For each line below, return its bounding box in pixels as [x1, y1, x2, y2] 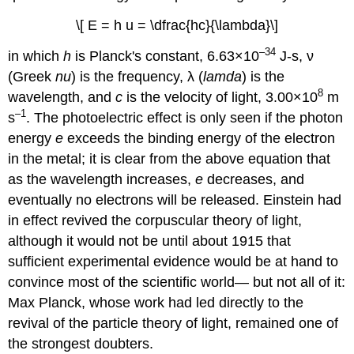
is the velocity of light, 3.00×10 [122, 88, 318, 105]
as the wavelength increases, [8, 171, 196, 187]
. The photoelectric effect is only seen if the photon [26, 109, 344, 126]
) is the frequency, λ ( [71, 68, 204, 85]
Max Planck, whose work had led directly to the [8, 294, 304, 311]
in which [8, 47, 64, 64]
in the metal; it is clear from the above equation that [8, 150, 331, 167]
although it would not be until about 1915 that [8, 232, 292, 249]
